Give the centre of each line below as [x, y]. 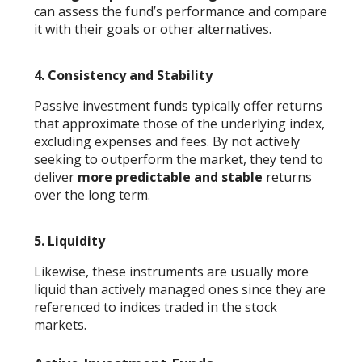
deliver [56, 177]
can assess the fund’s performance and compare [181, 11]
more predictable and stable [170, 177]
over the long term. [93, 194]
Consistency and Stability [130, 75]
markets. [61, 324]
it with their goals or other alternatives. [153, 29]
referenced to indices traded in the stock [156, 307]
